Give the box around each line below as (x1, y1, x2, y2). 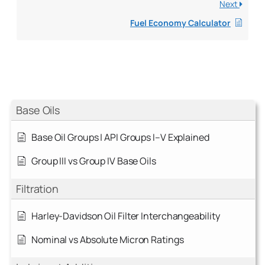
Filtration (16, 182, 59, 196)
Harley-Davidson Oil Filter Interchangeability (31, 209, 220, 223)
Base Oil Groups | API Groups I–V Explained (31, 131, 209, 144)
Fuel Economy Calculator (130, 17, 231, 29)
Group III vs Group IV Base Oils (31, 154, 156, 168)
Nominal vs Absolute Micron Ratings (31, 233, 184, 247)
